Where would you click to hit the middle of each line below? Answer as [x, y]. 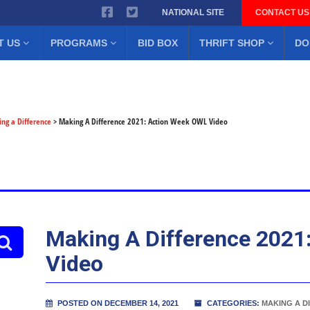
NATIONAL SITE [193, 12]
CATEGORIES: [233, 303]
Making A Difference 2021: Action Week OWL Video [143, 121]
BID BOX [157, 43]
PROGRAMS [79, 43]
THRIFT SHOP [231, 43]
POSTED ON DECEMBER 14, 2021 [117, 303]
